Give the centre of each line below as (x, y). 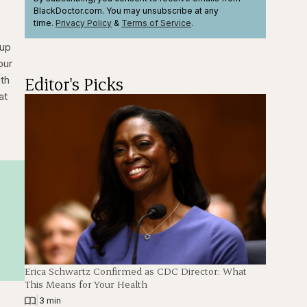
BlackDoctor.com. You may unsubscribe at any (126, 10)
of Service (170, 23)
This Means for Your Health (86, 284)
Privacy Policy (84, 23)
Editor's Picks (74, 84)
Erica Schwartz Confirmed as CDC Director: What (136, 271)
